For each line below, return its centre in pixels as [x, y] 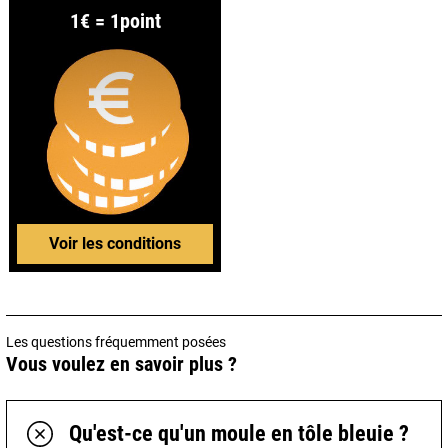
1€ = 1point [115, 22]
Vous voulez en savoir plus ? [121, 365]
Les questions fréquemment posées [116, 342]
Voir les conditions [115, 244]
